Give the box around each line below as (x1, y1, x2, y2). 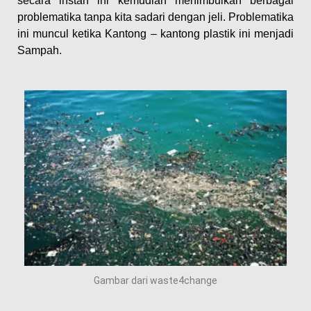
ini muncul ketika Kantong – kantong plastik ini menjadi (17, 28, 294, 40)
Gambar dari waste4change (94, 274, 217, 286)
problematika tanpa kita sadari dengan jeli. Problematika (17, 11, 294, 24)
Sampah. (17, 44, 62, 57)
